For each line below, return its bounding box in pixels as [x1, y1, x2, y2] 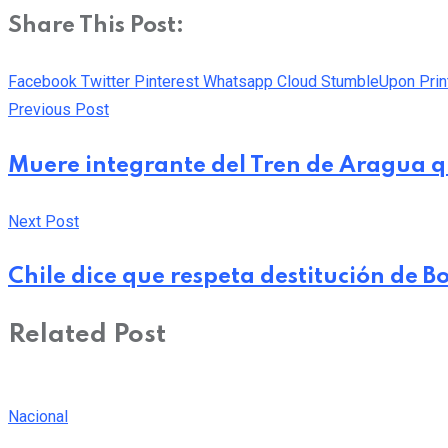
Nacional [8, 407, 68, 427]
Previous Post [8, 99, 109, 119]
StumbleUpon [321, 71, 415, 91]
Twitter [81, 71, 130, 91]
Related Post [8, 323, 166, 349]
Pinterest [134, 71, 199, 91]
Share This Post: [8, 14, 184, 37]
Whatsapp [203, 71, 273, 91]
